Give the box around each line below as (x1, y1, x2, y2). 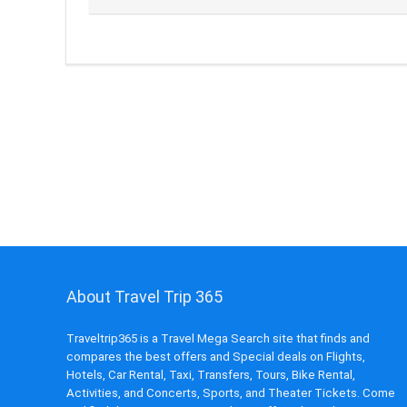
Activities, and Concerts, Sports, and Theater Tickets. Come (65, 386, 395, 401)
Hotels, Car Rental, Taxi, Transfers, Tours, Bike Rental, (65, 368, 355, 382)
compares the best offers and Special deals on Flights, (65, 350, 365, 364)
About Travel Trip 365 (65, 287, 223, 307)
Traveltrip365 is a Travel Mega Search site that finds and (65, 332, 370, 346)
